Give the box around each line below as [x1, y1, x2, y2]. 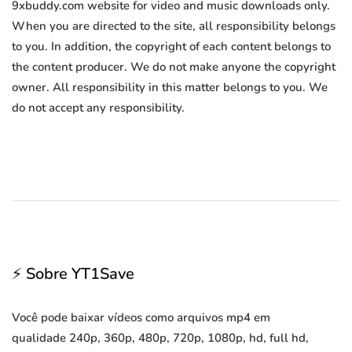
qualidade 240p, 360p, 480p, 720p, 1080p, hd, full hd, [12, 330, 309, 346]
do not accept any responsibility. [12, 100, 185, 116]
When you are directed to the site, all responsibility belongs [12, 18, 335, 35]
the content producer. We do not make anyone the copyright [12, 59, 335, 75]
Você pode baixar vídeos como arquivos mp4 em [12, 310, 270, 326]
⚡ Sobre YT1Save [12, 263, 134, 285]
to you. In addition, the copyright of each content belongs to [12, 38, 331, 55]
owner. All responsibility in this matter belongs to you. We [12, 79, 328, 96]
